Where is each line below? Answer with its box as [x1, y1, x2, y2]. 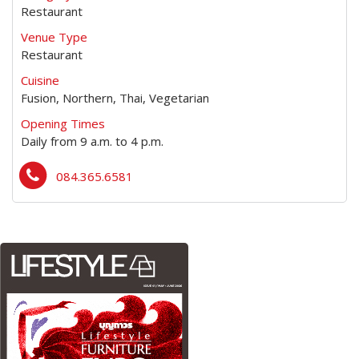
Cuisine [21, 71, 59, 88]
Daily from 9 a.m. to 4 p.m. [21, 132, 163, 149]
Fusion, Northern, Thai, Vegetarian [21, 89, 209, 106]
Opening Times [21, 115, 105, 131]
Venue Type [21, 28, 87, 45]
